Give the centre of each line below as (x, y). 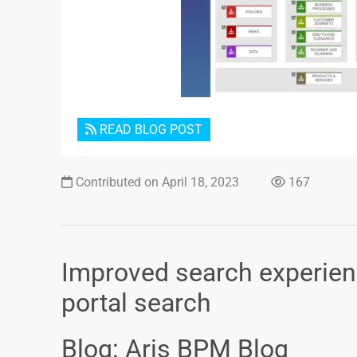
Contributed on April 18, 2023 (156, 182)
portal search (136, 303)
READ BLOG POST (149, 129)
